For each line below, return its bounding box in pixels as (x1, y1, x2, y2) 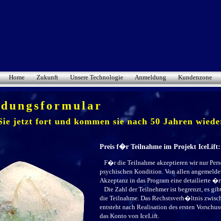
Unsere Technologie (70, 74, 123, 81)
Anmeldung (134, 74, 166, 81)
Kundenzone (178, 74, 212, 81)
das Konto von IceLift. (100, 212, 159, 220)
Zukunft (36, 74, 58, 81)
